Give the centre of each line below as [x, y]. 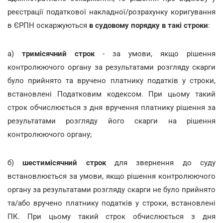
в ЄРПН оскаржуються [48, 25]
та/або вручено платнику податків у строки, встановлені [111, 203]
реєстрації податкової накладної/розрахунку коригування [111, 12]
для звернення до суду [161, 163]
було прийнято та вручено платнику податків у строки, [111, 80]
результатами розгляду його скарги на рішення [111, 121]
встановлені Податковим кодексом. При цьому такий [111, 94]
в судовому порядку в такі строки [149, 25]
